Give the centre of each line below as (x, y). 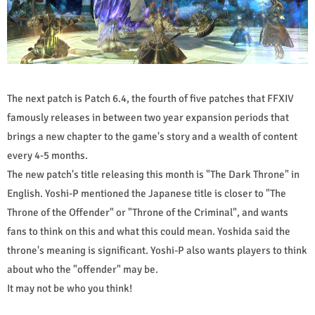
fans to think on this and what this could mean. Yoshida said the (149, 231)
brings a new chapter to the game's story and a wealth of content (152, 136)
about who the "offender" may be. (84, 269)
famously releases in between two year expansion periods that (148, 117)
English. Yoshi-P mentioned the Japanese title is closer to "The (147, 193)
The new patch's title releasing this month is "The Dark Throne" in (153, 174)
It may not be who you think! (70, 288)
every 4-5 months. (49, 155)
